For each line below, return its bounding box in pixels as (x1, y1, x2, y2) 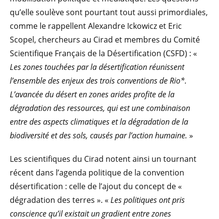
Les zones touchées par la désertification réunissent (10, 61, 184, 72)
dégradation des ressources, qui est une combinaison (10, 102, 190, 113)
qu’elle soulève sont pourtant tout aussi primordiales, (10, 6, 208, 18)
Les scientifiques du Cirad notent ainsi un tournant (10, 153, 197, 164)
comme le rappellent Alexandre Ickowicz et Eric (10, 20, 182, 31)
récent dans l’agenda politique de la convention (10, 167, 184, 178)
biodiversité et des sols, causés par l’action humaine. (10, 130, 187, 141)
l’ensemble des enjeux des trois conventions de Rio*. (10, 75, 187, 86)
